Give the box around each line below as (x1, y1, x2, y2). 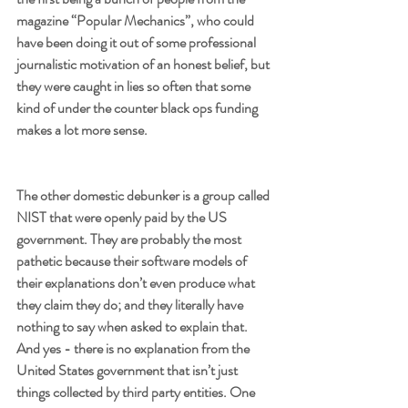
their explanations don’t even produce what (16, 271, 258, 293)
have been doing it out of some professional (16, 31, 259, 53)
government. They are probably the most (16, 228, 244, 250)
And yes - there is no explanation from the (16, 337, 252, 359)
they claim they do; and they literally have (16, 293, 246, 315)
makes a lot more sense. (16, 118, 150, 140)
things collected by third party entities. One (16, 381, 258, 403)
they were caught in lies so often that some (16, 75, 253, 97)
